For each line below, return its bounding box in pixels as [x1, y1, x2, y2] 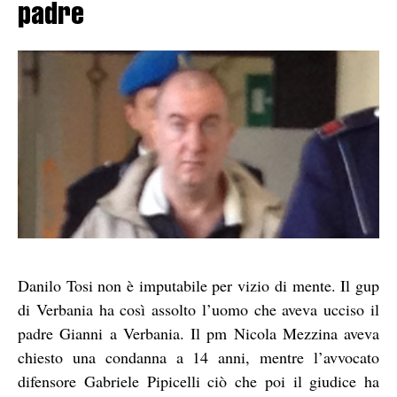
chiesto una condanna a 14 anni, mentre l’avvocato [18, 346, 379, 368]
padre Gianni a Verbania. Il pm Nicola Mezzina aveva [18, 322, 379, 344]
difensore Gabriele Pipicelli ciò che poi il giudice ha [18, 370, 379, 392]
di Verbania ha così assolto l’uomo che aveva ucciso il [18, 298, 379, 320]
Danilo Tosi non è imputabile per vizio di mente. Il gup [18, 274, 379, 296]
